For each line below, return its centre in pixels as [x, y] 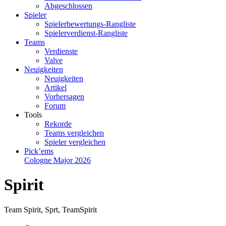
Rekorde [58, 124]
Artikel [55, 88]
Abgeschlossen [68, 6]
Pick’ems [39, 151]
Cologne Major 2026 [58, 160]
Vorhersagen [64, 97]
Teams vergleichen [74, 133]
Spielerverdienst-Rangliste [86, 33]
